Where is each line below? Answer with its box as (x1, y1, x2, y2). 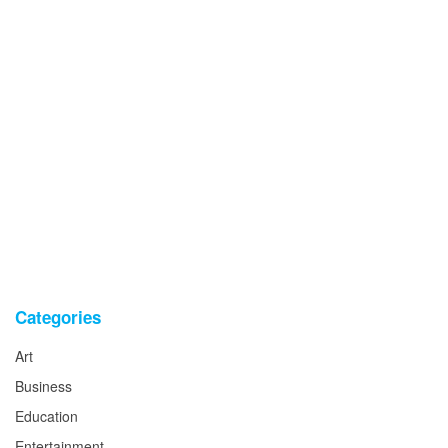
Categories (15, 305, 101, 330)
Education (15, 406, 78, 427)
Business (15, 376, 72, 397)
